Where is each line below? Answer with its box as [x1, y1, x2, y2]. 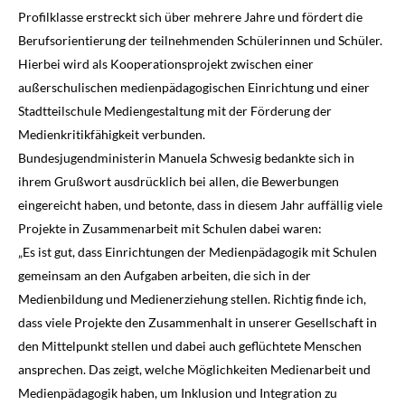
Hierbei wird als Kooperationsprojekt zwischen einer [18, 55, 314, 71]
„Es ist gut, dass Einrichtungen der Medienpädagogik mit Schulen [18, 243, 377, 259]
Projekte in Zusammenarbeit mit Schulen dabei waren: [18, 220, 322, 236]
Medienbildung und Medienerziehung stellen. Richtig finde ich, [18, 290, 366, 306]
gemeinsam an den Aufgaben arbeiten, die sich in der [18, 267, 311, 283]
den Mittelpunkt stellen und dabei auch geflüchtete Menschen [18, 337, 362, 353]
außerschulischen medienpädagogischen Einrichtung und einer [18, 79, 370, 95]
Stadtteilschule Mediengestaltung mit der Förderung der [18, 102, 332, 118]
